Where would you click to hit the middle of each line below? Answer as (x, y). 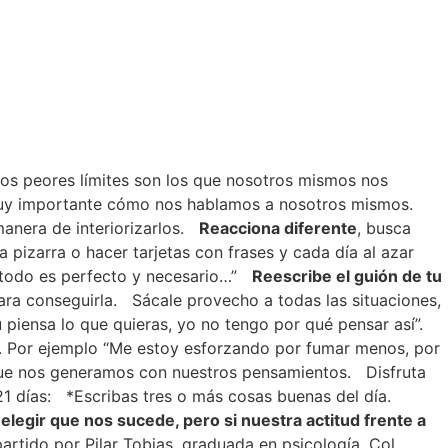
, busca (384, 228)
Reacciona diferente (278, 228)
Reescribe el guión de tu (347, 276)
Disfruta (396, 372)
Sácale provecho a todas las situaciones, (286, 300)
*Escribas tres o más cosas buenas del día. (228, 396)
